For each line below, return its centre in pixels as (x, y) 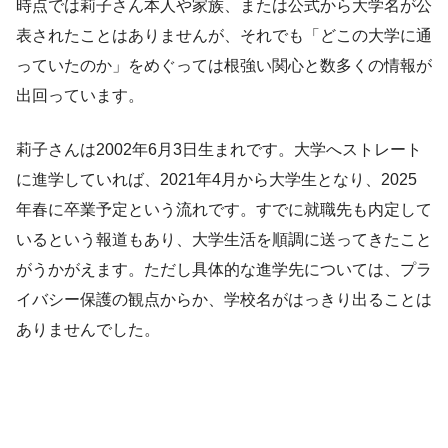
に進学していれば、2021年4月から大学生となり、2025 (216, 180)
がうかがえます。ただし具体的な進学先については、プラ (224, 270)
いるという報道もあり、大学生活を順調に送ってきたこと (224, 240)
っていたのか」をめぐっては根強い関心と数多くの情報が (224, 66)
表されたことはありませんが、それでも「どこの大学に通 (224, 36)
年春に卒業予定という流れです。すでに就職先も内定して (224, 210)
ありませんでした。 (88, 330)
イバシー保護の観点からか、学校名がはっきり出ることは (224, 300)
